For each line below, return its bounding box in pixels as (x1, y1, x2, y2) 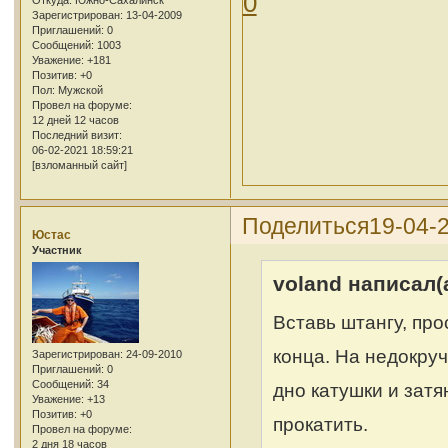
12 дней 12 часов (31, 114, 119, 127)
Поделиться (241, 212, 369, 239)
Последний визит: (31, 129, 122, 142)
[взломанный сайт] (31, 159, 127, 172)
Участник (31, 243, 82, 256)
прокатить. (273, 413, 369, 436)
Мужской (54, 84, 103, 97)
